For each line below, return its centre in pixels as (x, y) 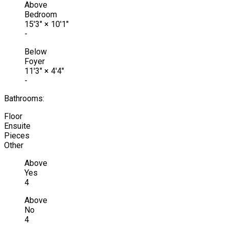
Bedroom (41, 14)
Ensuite (17, 126)
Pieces (17, 135)
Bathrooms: (24, 98)
